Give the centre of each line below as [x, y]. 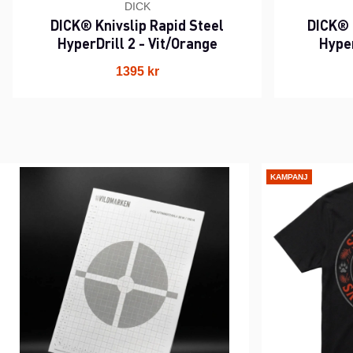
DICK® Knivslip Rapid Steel [137, 25]
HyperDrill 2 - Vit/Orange [137, 43]
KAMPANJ [289, 176]
